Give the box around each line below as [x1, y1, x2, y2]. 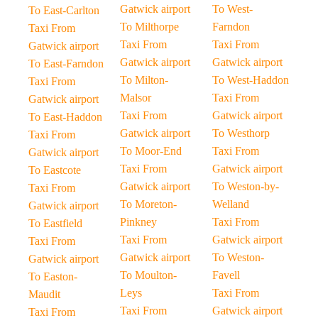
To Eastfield [28, 217, 82, 229]
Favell [212, 269, 240, 281]
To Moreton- [120, 198, 177, 210]
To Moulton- [120, 269, 177, 281]
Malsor [120, 92, 152, 104]
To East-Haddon [28, 111, 102, 123]
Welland [212, 198, 249, 210]
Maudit [28, 288, 60, 300]
